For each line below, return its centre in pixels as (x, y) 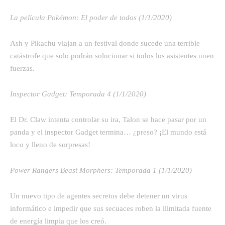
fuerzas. (22, 68)
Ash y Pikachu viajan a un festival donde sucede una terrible (105, 43)
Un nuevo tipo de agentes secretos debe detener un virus (99, 196)
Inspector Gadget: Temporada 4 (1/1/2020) (78, 94)
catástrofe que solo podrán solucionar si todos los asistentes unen (112, 55)
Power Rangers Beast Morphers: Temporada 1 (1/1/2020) (101, 170)
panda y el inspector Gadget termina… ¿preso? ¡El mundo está (108, 132)
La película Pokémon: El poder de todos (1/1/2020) (91, 17)
